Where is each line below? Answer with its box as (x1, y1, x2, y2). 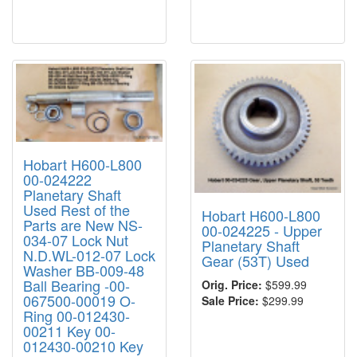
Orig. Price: (202, 276, 262, 292)
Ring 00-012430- (23, 304, 130, 326)
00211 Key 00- (23, 320, 116, 341)
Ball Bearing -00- (23, 274, 130, 296)
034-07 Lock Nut (23, 229, 128, 250)
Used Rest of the (23, 198, 130, 220)
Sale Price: (202, 292, 259, 308)
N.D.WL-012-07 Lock (23, 244, 155, 265)
